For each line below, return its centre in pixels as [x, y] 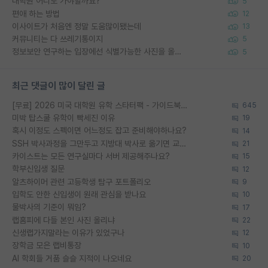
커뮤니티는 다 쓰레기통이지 [57, 39]
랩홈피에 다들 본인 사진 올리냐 [63, 220]
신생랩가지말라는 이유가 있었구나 [68, 232]
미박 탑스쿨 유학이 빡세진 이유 [63, 118]
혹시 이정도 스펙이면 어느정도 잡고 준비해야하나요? [99, 131]
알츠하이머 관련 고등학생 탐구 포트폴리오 [81, 182]
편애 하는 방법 [36, 13]
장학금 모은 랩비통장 [47, 246]
